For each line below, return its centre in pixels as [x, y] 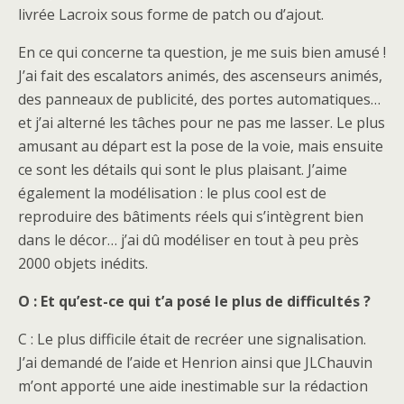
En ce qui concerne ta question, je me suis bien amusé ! [202, 52]
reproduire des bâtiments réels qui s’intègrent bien [191, 216]
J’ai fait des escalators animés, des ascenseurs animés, [200, 76]
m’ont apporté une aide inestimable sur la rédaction [193, 386]
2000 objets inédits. [83, 263]
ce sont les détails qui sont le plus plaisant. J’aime [183, 170]
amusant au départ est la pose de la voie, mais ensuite [201, 146]
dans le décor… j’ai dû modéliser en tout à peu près [188, 240]
